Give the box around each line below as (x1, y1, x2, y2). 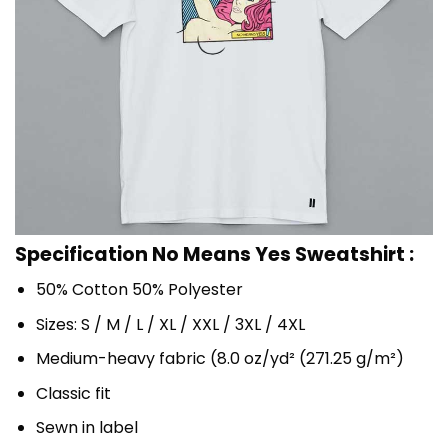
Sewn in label (35, 416, 138, 440)
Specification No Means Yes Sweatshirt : (15, 241, 414, 269)
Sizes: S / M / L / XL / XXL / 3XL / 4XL (35, 312, 305, 336)
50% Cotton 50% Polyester (35, 277, 243, 301)
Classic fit (35, 381, 111, 405)
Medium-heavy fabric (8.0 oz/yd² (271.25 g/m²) (35, 347, 404, 371)
